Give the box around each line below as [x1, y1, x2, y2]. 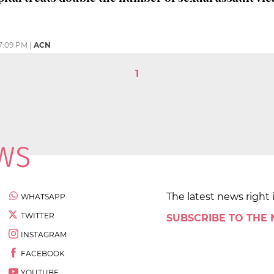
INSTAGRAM [21, 229, 67, 239]
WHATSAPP [21, 191, 65, 201]
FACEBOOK [21, 248, 65, 258]
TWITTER [21, 210, 54, 220]
